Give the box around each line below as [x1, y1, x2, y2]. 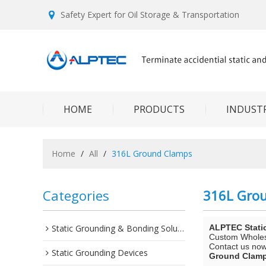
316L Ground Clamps [112, 148, 192, 159]
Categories [43, 186, 109, 204]
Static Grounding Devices [52, 247, 148, 258]
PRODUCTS [134, 103, 185, 116]
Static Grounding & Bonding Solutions [52, 223, 178, 234]
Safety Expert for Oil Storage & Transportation [61, 9, 239, 20]
